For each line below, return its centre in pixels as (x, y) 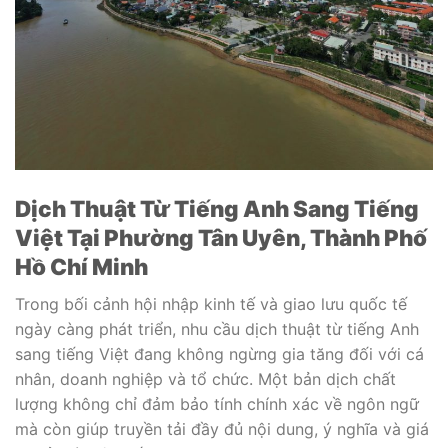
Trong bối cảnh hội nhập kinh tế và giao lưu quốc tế (211, 303)
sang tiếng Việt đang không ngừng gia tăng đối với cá (219, 353)
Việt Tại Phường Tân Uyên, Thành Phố (221, 237)
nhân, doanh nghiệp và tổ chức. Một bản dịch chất (205, 378)
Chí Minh (97, 266)
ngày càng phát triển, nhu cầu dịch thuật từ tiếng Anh (217, 328)
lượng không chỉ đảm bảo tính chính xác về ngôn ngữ (217, 403)
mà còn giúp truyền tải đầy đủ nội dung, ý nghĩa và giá (222, 428)
